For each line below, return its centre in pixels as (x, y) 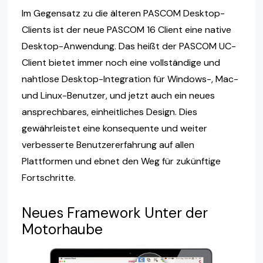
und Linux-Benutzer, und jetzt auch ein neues (118, 96)
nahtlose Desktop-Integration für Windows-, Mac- (130, 79)
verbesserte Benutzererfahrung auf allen (108, 145)
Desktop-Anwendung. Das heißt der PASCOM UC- (129, 46)
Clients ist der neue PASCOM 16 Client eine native (126, 30)
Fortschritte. (48, 178)
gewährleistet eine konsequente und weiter (114, 129)
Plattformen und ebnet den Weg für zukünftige (121, 161)
